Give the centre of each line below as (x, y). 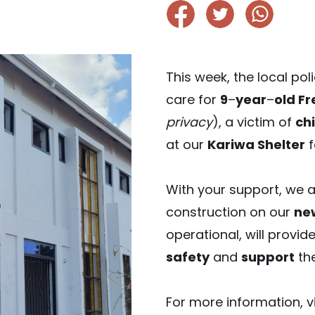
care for (193, 99)
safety (187, 257)
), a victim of (253, 122)
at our (186, 144)
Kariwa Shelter (256, 144)
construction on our (230, 212)
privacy (189, 122)
